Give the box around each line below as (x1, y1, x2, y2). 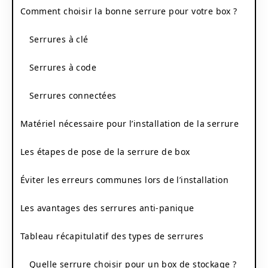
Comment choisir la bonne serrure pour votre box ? (20, 5, 237, 17)
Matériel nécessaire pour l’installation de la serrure (20, 117, 239, 129)
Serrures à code (29, 61, 96, 73)
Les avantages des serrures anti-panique (20, 202, 194, 214)
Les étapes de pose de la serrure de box (20, 145, 190, 157)
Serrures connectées (29, 89, 117, 101)
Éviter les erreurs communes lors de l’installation (20, 173, 229, 185)
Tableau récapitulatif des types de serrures (20, 230, 204, 242)
